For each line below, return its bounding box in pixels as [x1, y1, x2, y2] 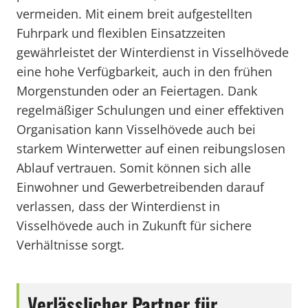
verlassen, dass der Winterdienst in [16, 198, 220, 214]
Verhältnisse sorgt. [16, 236, 124, 253]
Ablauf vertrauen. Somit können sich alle [16, 159, 251, 176]
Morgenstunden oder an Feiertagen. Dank [16, 82, 257, 99]
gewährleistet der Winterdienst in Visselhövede [16, 44, 289, 60]
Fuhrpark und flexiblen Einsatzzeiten [16, 25, 225, 41]
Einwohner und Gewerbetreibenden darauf [16, 179, 264, 195]
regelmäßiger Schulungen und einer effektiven [16, 102, 284, 118]
